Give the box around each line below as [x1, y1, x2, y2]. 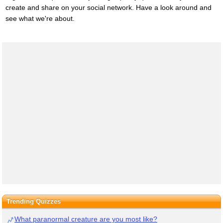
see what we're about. [5, 14, 75, 23]
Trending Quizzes [6, 198, 61, 206]
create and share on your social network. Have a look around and [5, 3, 212, 12]
